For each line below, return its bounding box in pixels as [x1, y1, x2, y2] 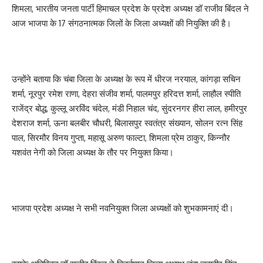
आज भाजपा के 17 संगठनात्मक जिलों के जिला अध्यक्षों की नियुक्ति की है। [12, 18, 231, 29]
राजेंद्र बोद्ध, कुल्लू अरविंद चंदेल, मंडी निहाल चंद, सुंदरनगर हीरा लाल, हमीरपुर [12, 103, 247, 114]
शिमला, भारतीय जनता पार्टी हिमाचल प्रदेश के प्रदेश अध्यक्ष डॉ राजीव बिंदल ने [12, 3, 249, 15]
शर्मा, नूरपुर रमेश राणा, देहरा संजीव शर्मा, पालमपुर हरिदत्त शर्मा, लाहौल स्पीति [12, 88, 241, 100]
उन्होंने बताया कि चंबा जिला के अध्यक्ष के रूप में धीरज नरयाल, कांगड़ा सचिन [12, 73, 241, 85]
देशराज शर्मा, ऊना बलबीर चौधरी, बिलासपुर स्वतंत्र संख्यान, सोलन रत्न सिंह [12, 117, 242, 129]
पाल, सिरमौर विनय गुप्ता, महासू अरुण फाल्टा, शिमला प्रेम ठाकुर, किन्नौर [12, 132, 230, 144]
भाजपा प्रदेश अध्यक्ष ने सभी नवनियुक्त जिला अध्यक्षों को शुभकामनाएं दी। [12, 203, 234, 214]
